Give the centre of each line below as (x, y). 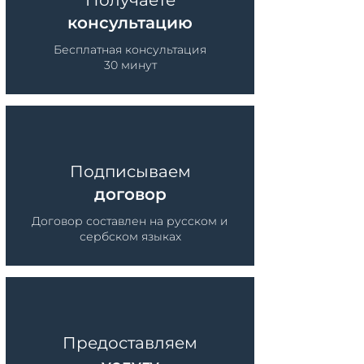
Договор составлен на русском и (130, 221)
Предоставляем (130, 343)
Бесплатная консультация (130, 50)
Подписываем (130, 171)
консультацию (130, 23)
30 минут (130, 65)
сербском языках (130, 236)
